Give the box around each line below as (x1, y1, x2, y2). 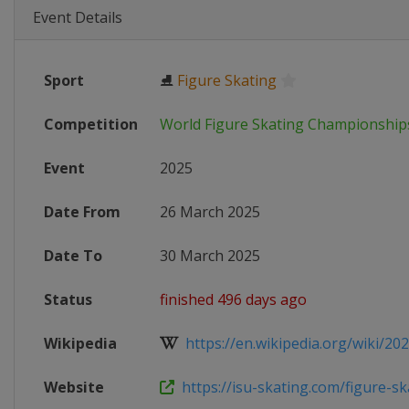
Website (44, 377, 104, 397)
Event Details (33, 7, 122, 27)
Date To (44, 246, 102, 266)
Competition (44, 114, 138, 134)
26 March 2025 (160, 202, 260, 222)
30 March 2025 (160, 246, 260, 266)
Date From (44, 202, 121, 222)
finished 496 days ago (160, 289, 307, 309)
